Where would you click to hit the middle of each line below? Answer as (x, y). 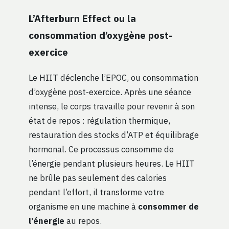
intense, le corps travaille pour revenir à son (112, 106)
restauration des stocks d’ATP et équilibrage (114, 134)
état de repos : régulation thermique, (99, 120)
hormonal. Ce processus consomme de (101, 149)
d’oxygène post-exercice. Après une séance (110, 91)
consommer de (168, 206)
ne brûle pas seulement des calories (98, 177)
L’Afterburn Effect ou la (82, 18)
